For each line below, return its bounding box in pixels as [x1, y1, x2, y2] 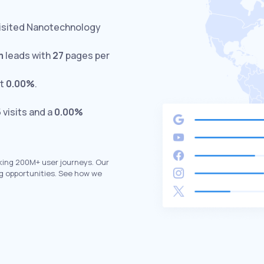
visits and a [1, 105, 54, 118]
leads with [4, 49, 52, 62]
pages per [64, 49, 110, 62]
